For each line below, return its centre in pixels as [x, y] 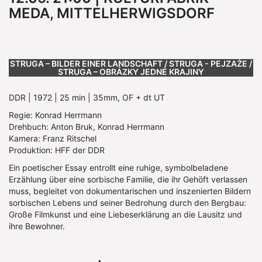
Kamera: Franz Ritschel [53, 138]
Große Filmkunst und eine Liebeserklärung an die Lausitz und [125, 214]
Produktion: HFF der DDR [57, 150]
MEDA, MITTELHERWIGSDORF [112, 13]
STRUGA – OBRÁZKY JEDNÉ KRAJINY [131, 71]
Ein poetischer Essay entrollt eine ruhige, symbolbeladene [118, 167]
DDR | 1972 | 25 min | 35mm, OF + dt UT [87, 97]
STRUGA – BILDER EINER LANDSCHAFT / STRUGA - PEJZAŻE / [131, 63]
